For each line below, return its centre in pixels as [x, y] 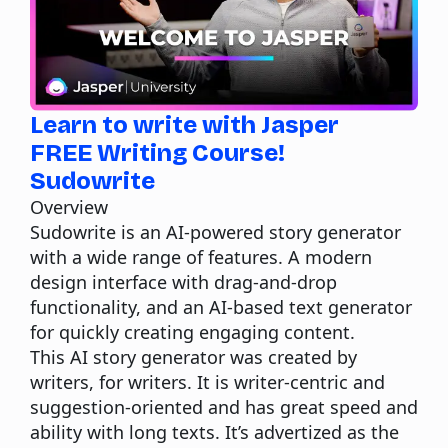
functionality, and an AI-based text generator [221, 306]
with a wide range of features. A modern [201, 256]
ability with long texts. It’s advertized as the [214, 431]
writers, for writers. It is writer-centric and [207, 381]
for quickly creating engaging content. [192, 331]
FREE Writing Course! [157, 152]
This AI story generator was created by [193, 356]
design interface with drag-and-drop [183, 281]
